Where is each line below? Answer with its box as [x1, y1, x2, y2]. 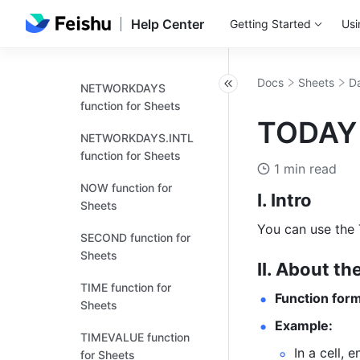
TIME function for [80, 280, 171, 294]
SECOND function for [80, 231, 190, 244]
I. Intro [257, 190, 312, 211]
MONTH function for [80, 31, 186, 45]
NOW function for [80, 181, 172, 194]
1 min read [274, 161, 337, 177]
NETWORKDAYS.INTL [80, 131, 194, 145]
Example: [275, 317, 333, 333]
